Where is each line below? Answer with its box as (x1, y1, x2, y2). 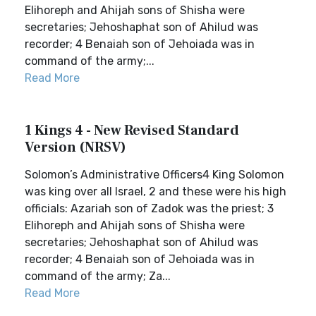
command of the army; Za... (25, 269, 171, 283)
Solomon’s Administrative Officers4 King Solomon (25, 168, 284, 181)
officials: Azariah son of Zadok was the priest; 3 (25, 202, 274, 215)
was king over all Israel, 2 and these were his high (25, 185, 286, 198)
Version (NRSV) (25, 138, 126, 157)
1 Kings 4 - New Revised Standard (25, 121, 239, 140)
